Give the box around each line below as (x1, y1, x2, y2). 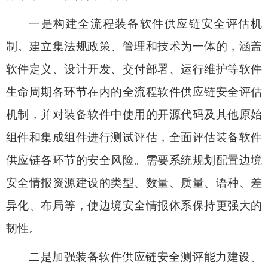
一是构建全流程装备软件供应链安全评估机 (29, 17, 262, 30)
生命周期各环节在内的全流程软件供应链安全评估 (6, 86, 262, 98)
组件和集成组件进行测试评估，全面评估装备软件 (6, 131, 262, 144)
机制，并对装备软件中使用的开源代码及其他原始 (6, 108, 262, 121)
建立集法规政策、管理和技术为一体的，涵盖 (29, 40, 263, 53)
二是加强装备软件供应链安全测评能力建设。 (29, 251, 262, 263)
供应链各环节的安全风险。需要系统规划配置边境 (6, 154, 262, 166)
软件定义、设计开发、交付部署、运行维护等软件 (6, 63, 262, 75)
